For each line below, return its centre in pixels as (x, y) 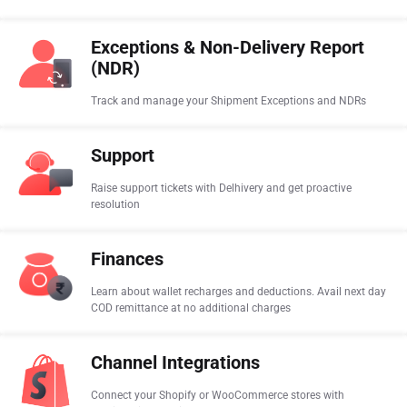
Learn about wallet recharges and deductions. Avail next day (238, 292)
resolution (115, 204)
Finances (127, 259)
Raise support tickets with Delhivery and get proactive (221, 188)
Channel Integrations (175, 363)
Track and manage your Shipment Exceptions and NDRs (228, 101)
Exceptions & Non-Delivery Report (228, 48)
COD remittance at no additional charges (191, 308)
